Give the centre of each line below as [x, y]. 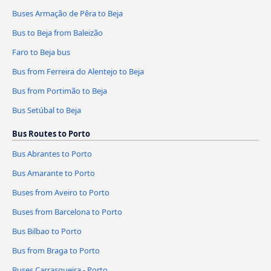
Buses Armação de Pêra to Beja [67, 13]
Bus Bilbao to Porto [47, 231]
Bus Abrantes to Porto [52, 154]
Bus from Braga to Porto [56, 251]
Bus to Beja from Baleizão [57, 32]
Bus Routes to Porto [51, 133]
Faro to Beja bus [41, 52]
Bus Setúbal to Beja [47, 110]
